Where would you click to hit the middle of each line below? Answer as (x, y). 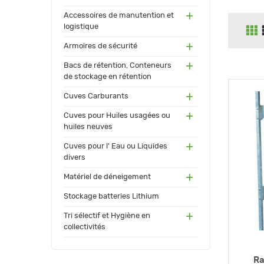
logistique (81, 27)
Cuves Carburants (96, 97)
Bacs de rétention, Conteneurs (118, 66)
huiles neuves (88, 127)
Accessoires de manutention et (119, 16)
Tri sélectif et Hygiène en (107, 216)
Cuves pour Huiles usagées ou (117, 116)
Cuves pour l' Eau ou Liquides (115, 147)
